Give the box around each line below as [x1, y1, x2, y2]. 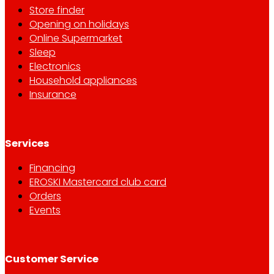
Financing [29, 161, 75, 176]
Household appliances [29, 73, 137, 88]
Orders [29, 189, 61, 204]
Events [29, 203, 61, 218]
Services [5, 136, 50, 150]
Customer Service [5, 252, 98, 267]
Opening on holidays [29, 17, 129, 32]
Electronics [29, 59, 81, 74]
